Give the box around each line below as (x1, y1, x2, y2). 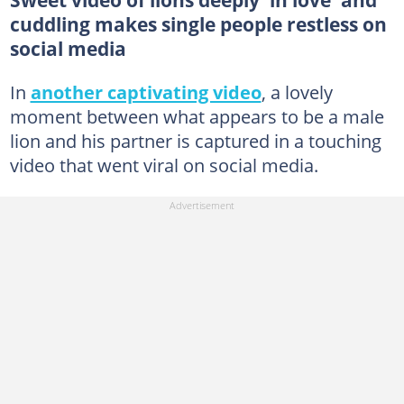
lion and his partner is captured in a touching (9, 127, 381, 153)
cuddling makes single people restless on (9, 11, 387, 37)
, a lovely (261, 78, 333, 105)
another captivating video (30, 78, 262, 105)
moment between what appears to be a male (9, 103, 384, 129)
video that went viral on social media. (9, 151, 318, 178)
